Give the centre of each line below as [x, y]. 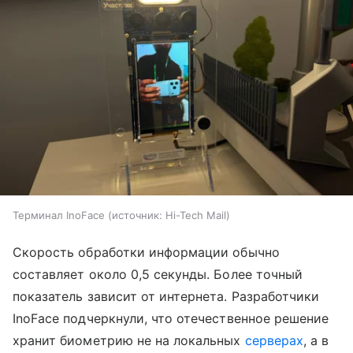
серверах [274, 340]
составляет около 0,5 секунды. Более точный [158, 274]
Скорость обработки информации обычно [146, 252]
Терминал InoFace [59, 215]
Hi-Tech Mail [196, 215]
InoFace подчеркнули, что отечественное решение [171, 318]
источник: [137, 215]
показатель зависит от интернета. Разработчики [166, 296]
